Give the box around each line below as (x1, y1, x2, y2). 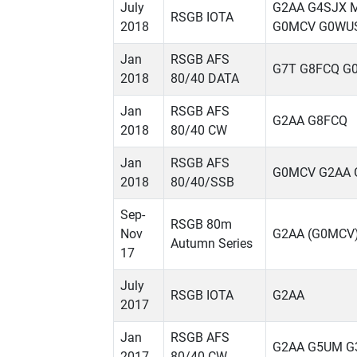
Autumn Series (171, 236, 253, 252)
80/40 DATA (171, 71, 239, 87)
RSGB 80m (171, 217, 232, 233)
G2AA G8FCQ (273, 113, 347, 129)
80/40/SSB (171, 175, 234, 190)
